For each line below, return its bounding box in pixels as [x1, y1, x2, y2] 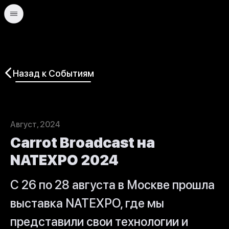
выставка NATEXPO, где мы [10, 196, 164, 211]
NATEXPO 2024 [10, 151, 119, 169]
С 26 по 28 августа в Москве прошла [10, 177, 215, 192]
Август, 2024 [10, 120, 60, 129]
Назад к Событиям [13, 67, 94, 79]
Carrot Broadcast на [10, 134, 155, 151]
